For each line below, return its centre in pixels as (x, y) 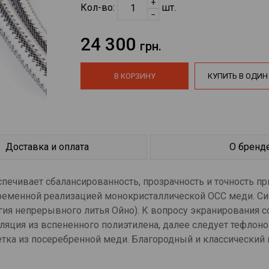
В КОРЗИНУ (134, 76)
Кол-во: (99, 8)
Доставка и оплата (47, 147)
